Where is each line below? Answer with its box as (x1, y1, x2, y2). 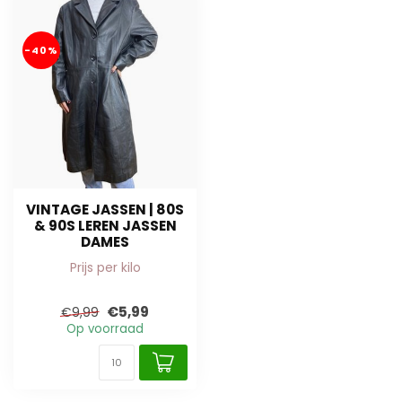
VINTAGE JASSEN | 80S (26, 200, 184, 220)
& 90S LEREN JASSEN (33, 216, 177, 236)
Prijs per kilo (69, 258, 141, 277)
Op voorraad (66, 319, 144, 337)
